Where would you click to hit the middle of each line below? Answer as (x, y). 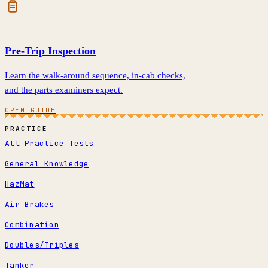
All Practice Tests (49, 143)
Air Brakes (30, 204)
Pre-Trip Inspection (50, 51)
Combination (32, 224)
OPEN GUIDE (31, 110)
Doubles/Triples (42, 245)
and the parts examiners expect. (64, 89)
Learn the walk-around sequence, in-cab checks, (95, 75)
